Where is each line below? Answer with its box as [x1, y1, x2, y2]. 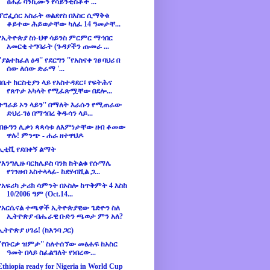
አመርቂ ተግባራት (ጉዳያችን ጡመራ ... [6, 42, 109, 51]
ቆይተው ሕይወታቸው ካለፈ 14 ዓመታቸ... [6, 20, 121, 29]
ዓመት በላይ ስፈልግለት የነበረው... [6, 248, 96, 257]
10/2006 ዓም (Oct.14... [6, 190, 73, 199]
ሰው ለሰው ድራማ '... [6, 64, 64, 74]
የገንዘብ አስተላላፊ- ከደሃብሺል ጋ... [6, 168, 100, 177]
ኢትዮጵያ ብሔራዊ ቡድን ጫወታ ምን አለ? [6, 212, 123, 221]
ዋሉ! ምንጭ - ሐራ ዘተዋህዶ [6, 131, 83, 140]
